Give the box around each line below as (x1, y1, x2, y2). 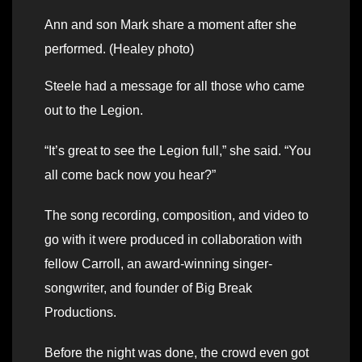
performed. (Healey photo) (44, 41, 194, 56)
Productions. (44, 305, 116, 319)
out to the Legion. (44, 103, 143, 117)
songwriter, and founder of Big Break (44, 280, 252, 295)
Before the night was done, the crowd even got (44, 345, 309, 360)
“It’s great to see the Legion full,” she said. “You (44, 143, 311, 158)
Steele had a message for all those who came (44, 78, 305, 93)
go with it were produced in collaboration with (44, 232, 302, 246)
